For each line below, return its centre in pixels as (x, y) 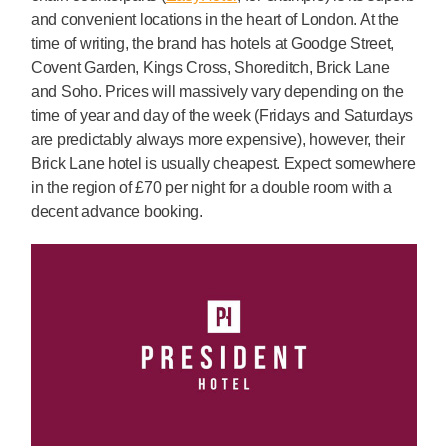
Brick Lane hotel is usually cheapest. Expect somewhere (223, 163)
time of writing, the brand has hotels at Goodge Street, (213, 43)
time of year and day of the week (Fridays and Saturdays (222, 115)
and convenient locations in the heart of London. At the (215, 19)
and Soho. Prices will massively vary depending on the (217, 91)
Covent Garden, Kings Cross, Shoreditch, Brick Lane (210, 67)
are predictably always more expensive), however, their (218, 139)
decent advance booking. (117, 211)
